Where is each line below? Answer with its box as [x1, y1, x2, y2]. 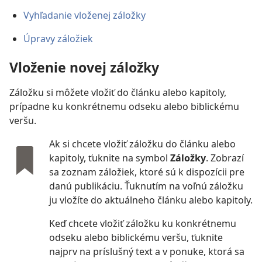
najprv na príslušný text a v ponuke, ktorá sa [49, 245, 244, 258]
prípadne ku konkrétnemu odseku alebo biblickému [9, 100, 239, 113]
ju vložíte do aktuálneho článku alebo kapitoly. [49, 194, 253, 207]
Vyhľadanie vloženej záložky [23, 8, 146, 22]
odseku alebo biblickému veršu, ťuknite [49, 231, 223, 244]
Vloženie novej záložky [9, 58, 159, 77]
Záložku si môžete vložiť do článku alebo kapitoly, [9, 86, 226, 99]
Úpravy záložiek [23, 32, 93, 45]
